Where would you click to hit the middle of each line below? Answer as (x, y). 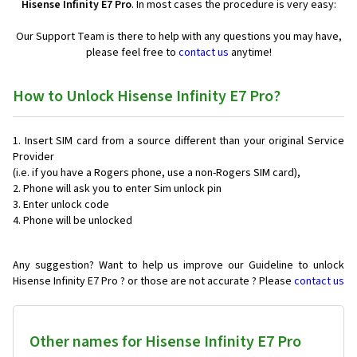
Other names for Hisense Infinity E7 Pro (165, 342)
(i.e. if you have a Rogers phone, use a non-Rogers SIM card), (157, 173)
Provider (33, 157)
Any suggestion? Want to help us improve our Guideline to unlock (178, 265)
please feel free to (132, 53)
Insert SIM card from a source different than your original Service (184, 141)
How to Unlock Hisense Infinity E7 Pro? (147, 96)
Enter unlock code (66, 205)
